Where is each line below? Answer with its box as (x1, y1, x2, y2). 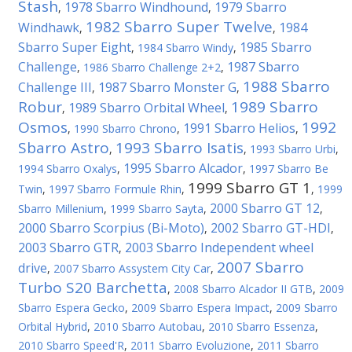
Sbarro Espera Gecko (18, 300, 125, 315)
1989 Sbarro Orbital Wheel (68, 99, 225, 116)
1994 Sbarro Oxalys (18, 161, 117, 176)
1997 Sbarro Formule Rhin (49, 181, 181, 196)
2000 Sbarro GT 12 (210, 200, 320, 217)
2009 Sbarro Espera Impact (131, 300, 269, 315)
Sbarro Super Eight (18, 38, 131, 56)
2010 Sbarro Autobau (93, 319, 202, 334)
